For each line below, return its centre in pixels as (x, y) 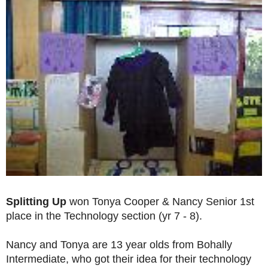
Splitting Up (38, 202)
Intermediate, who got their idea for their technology (129, 259)
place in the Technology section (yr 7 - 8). (104, 216)
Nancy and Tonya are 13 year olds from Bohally (119, 245)
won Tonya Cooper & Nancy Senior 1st (162, 202)
